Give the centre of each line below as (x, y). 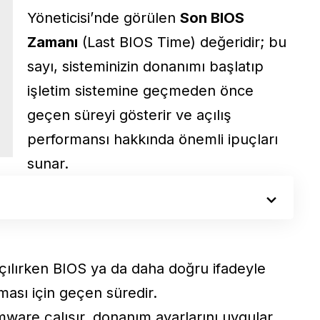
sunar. (48, 163)
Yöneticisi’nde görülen (104, 17)
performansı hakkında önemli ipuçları (152, 139)
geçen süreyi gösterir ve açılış (129, 115)
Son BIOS (212, 17)
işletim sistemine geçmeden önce (140, 90)
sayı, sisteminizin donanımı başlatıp (145, 66)
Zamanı (52, 42)
